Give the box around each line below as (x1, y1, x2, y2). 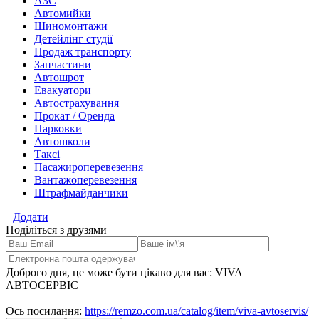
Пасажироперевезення (34, 161, 143, 174)
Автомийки (34, 7, 91, 20)
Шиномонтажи (34, 20, 108, 33)
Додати (13, 211, 48, 224)
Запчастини (34, 58, 91, 71)
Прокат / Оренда (34, 110, 115, 122)
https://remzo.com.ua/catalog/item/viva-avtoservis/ (85, 305, 308, 318)
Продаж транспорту (34, 46, 131, 58)
